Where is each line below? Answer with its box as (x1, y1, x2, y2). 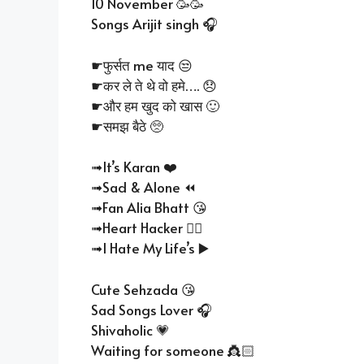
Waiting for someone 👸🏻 (91, 340, 255, 360)
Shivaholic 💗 (91, 319, 170, 340)
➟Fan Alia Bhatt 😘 (91, 197, 207, 218)
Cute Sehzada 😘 (91, 279, 196, 299)
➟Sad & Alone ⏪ (91, 177, 196, 197)
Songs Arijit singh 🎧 (91, 14, 218, 34)
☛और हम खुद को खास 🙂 (91, 95, 219, 115)
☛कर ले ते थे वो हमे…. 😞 (91, 75, 217, 95)
